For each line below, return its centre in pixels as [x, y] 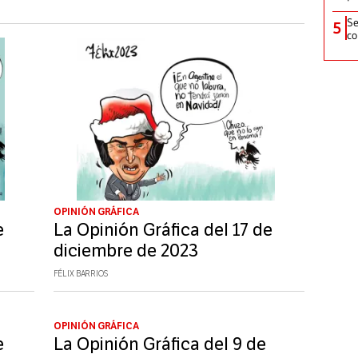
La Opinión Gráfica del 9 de [159, 345]
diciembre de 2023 [125, 251]
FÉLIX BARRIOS [80, 274]
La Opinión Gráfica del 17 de [163, 231]
